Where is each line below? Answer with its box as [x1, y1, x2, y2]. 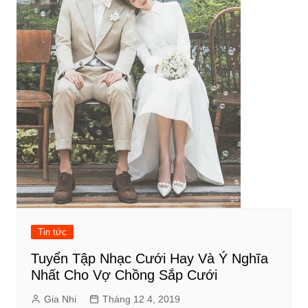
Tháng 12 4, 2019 [102, 294, 180, 305]
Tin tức [37, 227, 67, 237]
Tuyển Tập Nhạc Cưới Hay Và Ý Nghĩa [30, 251, 268, 266]
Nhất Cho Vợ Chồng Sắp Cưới [30, 267, 217, 283]
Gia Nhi [43, 294, 76, 305]
